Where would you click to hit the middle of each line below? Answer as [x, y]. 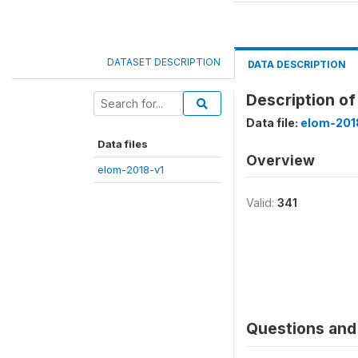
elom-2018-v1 [131, 169]
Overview [280, 160]
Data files [123, 144]
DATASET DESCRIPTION [164, 62]
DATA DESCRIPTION [297, 64]
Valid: [262, 203]
